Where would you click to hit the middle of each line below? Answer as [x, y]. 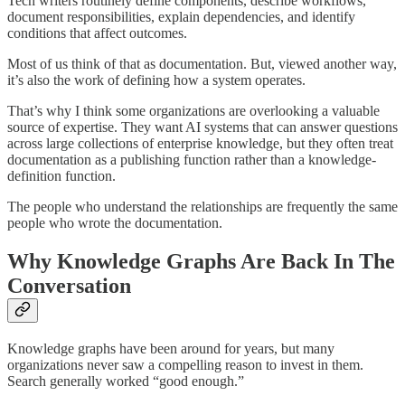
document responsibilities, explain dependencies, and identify [181, 16]
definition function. [61, 175]
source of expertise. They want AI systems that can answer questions [202, 127]
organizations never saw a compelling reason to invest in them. [185, 364]
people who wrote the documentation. [115, 222]
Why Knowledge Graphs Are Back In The [201, 261]
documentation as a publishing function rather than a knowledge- [192, 159]
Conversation [69, 285]
